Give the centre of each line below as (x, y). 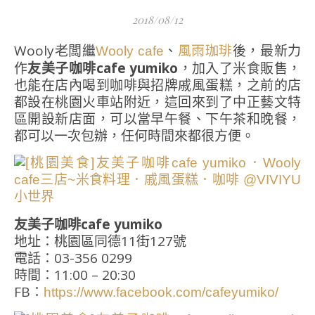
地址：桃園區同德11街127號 (100, 241)
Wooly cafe (130, 51)
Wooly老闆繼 (62, 51)
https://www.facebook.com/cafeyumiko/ (161, 292)
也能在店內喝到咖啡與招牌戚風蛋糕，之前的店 (157, 85)
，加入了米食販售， (239, 68)
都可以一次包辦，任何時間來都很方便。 (134, 136)
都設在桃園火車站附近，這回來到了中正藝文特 (157, 102)
